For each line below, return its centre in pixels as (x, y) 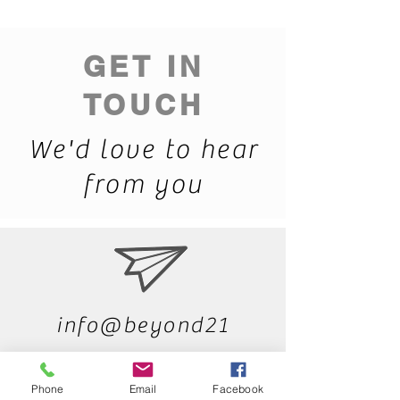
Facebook (238, 388)
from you (143, 184)
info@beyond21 (143, 325)
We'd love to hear (143, 150)
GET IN (143, 66)
